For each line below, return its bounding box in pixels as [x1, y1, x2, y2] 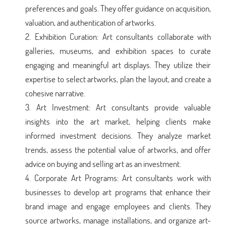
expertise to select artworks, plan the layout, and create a [25, 73, 211, 85]
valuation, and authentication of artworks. [25, 16, 156, 28]
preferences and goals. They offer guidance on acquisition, [25, 2, 211, 14]
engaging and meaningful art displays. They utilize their [25, 59, 211, 71]
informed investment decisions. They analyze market [25, 129, 211, 141]
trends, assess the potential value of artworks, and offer [25, 143, 211, 155]
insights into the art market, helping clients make [25, 115, 211, 127]
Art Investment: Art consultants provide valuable [36, 101, 211, 113]
